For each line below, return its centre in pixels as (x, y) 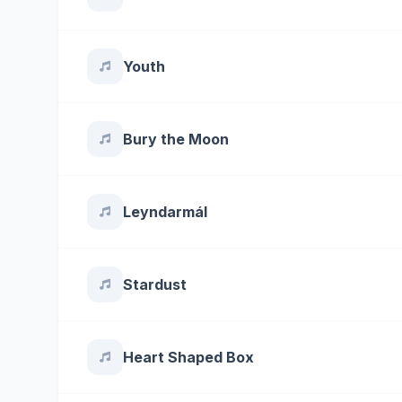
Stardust (155, 284)
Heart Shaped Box (188, 357)
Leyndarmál (165, 212)
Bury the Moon (176, 139)
